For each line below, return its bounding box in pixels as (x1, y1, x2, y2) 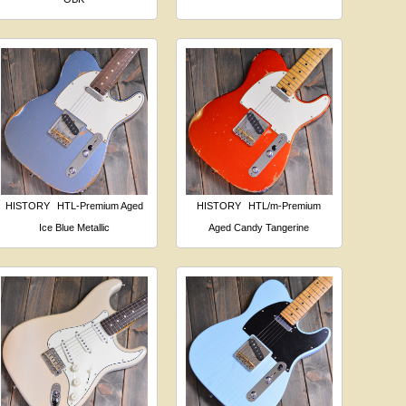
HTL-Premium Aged (56, 199, 143, 211)
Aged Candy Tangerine (208, 221, 310, 233)
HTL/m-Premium (248, 199, 322, 211)
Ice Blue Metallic (38, 221, 110, 233)
